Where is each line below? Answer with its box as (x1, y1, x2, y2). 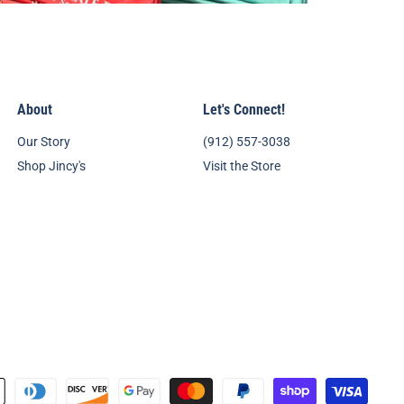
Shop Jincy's (16, 159, 86, 174)
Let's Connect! (203, 102, 286, 119)
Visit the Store (203, 159, 281, 174)
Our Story (16, 134, 70, 150)
